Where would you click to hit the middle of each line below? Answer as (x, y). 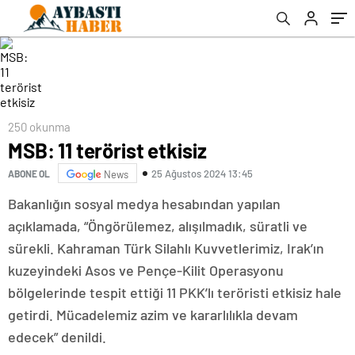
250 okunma (39, 127)
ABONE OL (29, 173)
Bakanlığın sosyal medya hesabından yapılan (144, 204)
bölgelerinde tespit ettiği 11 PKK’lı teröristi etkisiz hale (175, 292)
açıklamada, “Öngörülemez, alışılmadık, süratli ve (158, 226)
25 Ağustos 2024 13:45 (202, 173)
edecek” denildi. (57, 337)
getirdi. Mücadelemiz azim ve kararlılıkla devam (153, 315)
